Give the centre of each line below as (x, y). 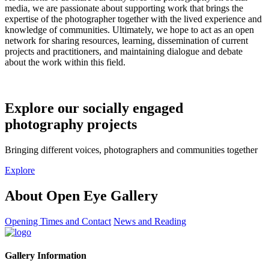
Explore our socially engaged (94, 108)
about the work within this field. (65, 62)
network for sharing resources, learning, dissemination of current (126, 41)
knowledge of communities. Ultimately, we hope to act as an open (129, 30)
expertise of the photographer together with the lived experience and (133, 19)
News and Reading (150, 221)
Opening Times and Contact (58, 221)
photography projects (71, 125)
